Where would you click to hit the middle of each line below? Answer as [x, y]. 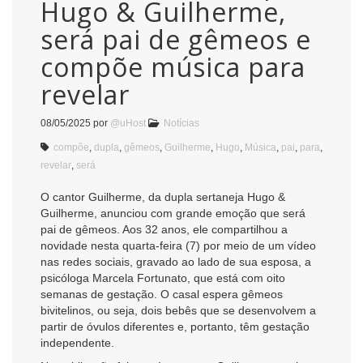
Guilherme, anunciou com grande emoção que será [173, 213]
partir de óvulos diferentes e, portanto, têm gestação [175, 326]
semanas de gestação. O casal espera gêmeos [162, 294]
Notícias [181, 123]
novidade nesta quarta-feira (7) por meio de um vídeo [178, 245]
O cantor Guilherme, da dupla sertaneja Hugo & [163, 196]
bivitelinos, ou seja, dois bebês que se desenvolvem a [178, 310]
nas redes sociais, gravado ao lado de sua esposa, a [176, 261]
